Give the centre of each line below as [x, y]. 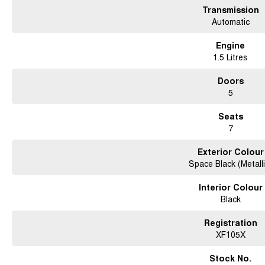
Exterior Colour [230, 151]
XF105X [230, 234]
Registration [230, 222]
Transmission [230, 9]
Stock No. [231, 258]
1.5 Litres [231, 57]
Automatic [230, 21]
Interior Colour [230, 187]
